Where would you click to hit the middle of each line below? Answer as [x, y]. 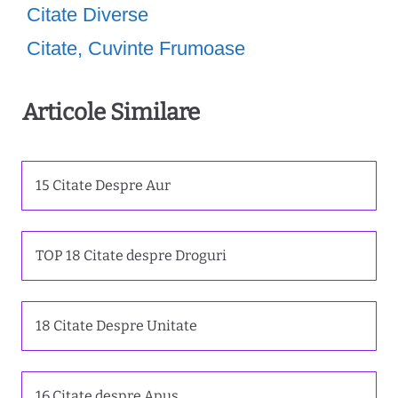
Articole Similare [111, 112]
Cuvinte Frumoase [167, 49]
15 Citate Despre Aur [103, 185]
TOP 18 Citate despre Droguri [131, 255]
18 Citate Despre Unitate [116, 325]
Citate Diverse [88, 15]
